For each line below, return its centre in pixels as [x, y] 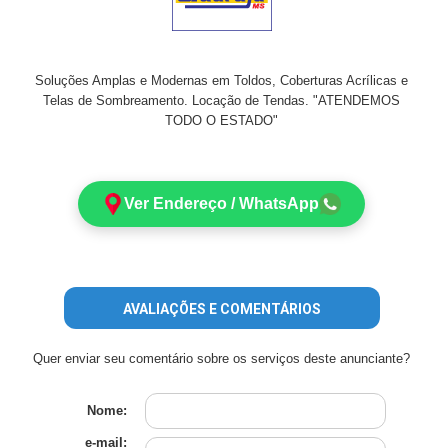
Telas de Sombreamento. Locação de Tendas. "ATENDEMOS [222, 100]
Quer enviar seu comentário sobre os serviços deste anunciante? [222, 358]
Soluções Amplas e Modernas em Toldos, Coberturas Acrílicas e [222, 80]
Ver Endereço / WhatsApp [222, 203]
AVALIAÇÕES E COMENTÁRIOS [221, 309]
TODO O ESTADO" [222, 120]
